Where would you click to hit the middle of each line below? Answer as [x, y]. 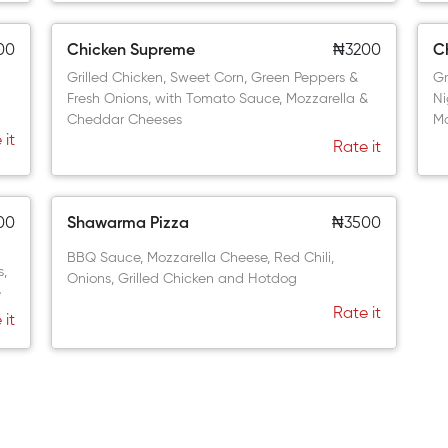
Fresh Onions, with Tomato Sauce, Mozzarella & [218, 99]
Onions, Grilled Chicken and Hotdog [182, 279]
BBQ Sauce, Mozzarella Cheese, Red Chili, [201, 258]
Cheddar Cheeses [125, 120]
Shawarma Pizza [128, 224]
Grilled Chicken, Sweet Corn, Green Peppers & [213, 78]
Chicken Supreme [131, 51]
